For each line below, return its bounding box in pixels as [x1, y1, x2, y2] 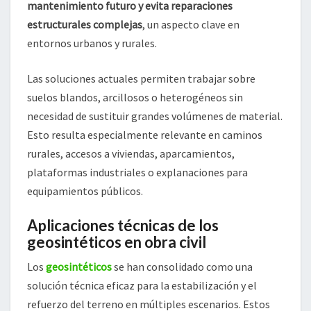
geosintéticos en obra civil [27, 233, 206, 252]
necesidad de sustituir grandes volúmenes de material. [27, 109, 283, 124]
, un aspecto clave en [142, 17, 239, 32]
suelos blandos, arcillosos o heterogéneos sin [27, 90, 243, 105]
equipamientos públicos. [27, 184, 143, 199]
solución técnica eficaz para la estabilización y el [27, 278, 257, 293]
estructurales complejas [27, 17, 142, 32]
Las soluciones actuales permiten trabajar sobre [27, 72, 255, 86]
